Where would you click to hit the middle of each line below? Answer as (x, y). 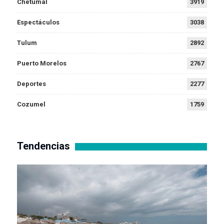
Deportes (31, 84)
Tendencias (43, 146)
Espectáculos (38, 22)
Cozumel (31, 104)
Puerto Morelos (42, 63)
